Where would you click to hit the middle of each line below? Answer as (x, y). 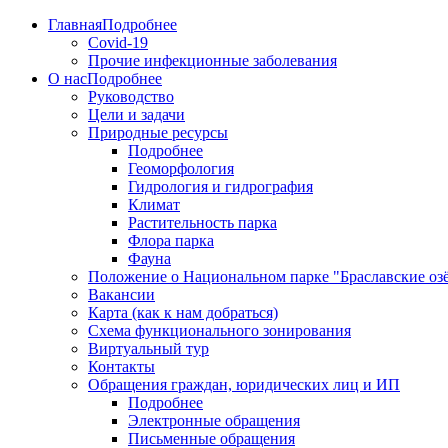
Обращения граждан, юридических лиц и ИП (244, 384)
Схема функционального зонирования (219, 330)
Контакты (121, 366)
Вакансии (121, 294)
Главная (75, 24)
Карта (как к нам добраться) (183, 312)
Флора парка (171, 240)
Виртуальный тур (148, 348)
